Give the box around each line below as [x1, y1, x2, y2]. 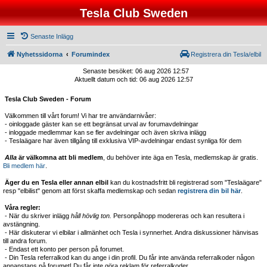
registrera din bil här [178, 187, 241, 194]
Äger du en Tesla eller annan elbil [5, 179, 108, 186]
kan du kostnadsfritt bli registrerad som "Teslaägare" [108, 179, 262, 186]
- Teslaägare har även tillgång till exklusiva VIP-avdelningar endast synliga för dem [3, 137, 241, 144]
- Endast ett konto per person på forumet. [3, 246, 124, 253]
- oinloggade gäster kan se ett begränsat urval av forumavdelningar [3, 120, 198, 128]
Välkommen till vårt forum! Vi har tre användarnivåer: [3, 112, 156, 119]
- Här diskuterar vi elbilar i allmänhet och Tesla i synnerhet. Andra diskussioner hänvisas [3, 229, 259, 236]
